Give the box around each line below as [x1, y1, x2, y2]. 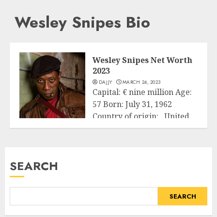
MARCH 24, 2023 [123, 78, 161, 86]
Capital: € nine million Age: [93, 87, 194, 98]
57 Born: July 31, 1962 [93, 99, 172, 110]
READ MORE [100, 145, 135, 155]
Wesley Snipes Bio [15, 11, 150, 33]
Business [22, 121, 46, 129]
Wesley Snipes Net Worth [93, 55, 192, 66]
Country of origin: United [93, 111, 189, 122]
